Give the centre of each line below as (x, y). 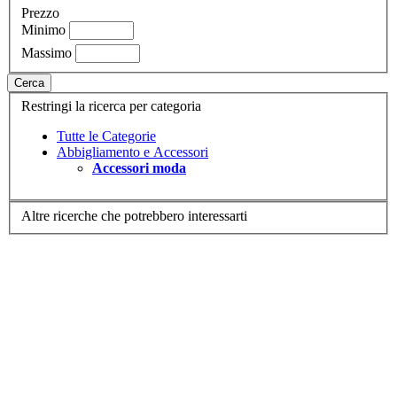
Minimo (43, 29)
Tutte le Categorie (106, 136)
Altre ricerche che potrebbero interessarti (134, 215)
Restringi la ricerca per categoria (111, 106)
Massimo (47, 52)
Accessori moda (139, 168)
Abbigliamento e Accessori (132, 152)
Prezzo (40, 12)
